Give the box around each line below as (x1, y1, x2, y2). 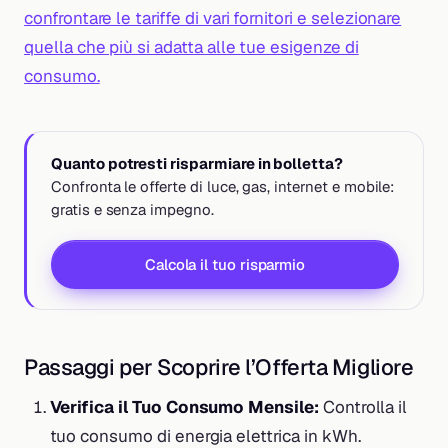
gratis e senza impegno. (51, 200, 214, 220)
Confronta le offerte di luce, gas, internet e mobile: (51, 177, 395, 197)
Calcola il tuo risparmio (144, 254, 306, 274)
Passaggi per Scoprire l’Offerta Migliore (24, 352, 414, 381)
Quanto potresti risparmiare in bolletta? (51, 154, 343, 174)
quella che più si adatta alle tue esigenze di (24, 36, 359, 59)
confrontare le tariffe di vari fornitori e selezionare (24, 7, 402, 30)
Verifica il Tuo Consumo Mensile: (49, 396, 319, 419)
